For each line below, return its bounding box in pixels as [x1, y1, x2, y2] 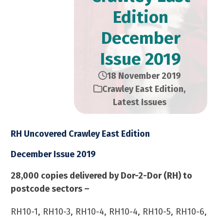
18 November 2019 [107, 71, 181, 81]
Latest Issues [112, 97, 166, 108]
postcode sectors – [11, 183, 90, 194]
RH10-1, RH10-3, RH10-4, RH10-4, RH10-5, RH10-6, [11, 206, 207, 217]
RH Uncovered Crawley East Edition [11, 128, 150, 139]
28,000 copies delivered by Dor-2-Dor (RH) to [11, 170, 193, 181]
